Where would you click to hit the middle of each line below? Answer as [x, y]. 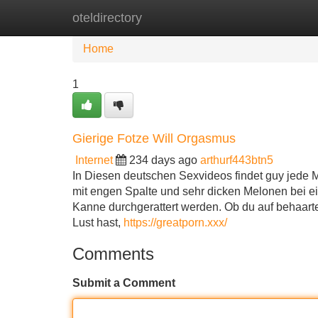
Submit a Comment [124, 283]
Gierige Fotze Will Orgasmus [154, 138]
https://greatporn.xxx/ [175, 223]
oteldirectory [107, 18]
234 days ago [163, 160]
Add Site [276, 17]
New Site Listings [190, 17]
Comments [113, 254]
